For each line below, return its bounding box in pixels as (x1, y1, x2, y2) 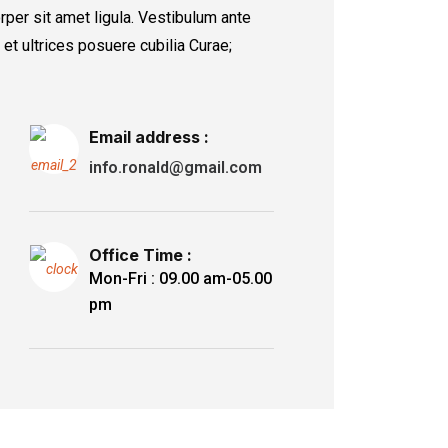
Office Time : (88, 245, 192, 266)
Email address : (88, 127, 209, 148)
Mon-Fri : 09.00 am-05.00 (88, 269, 272, 289)
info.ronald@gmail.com (88, 158, 262, 178)
